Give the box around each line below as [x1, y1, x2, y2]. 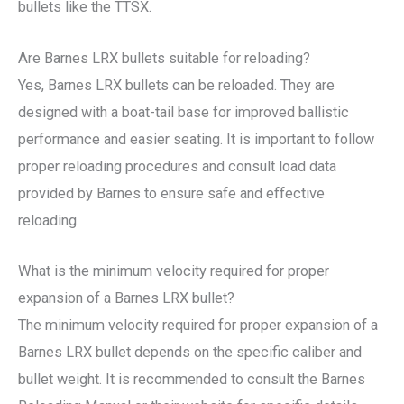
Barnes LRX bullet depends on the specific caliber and [18, 343, 362, 361]
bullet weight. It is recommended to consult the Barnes [18, 370, 365, 388]
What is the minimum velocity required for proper [18, 262, 329, 280]
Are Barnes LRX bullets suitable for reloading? [18, 49, 310, 67]
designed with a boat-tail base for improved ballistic [18, 103, 349, 121]
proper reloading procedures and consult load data [18, 157, 336, 175]
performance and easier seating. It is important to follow [18, 130, 374, 148]
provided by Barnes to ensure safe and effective [18, 184, 325, 202]
